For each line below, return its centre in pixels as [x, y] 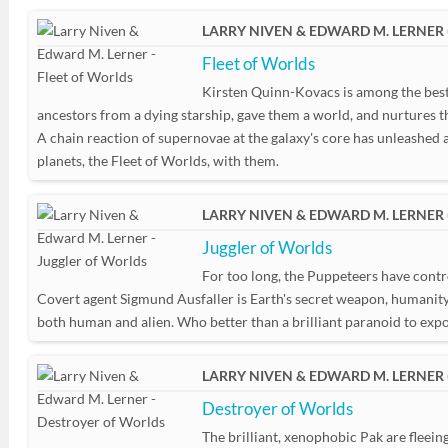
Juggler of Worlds [267, 247]
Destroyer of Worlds [277, 408]
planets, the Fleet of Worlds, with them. [158, 160]
